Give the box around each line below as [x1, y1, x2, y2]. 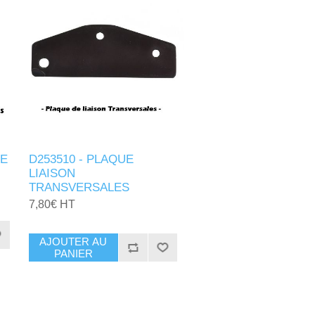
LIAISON [29, 167, 76, 181]
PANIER [53, 247, 93, 260]
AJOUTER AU [39, 236, 108, 248]
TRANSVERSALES [29, 181, 130, 195]
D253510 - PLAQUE [29, 153, 134, 167]
